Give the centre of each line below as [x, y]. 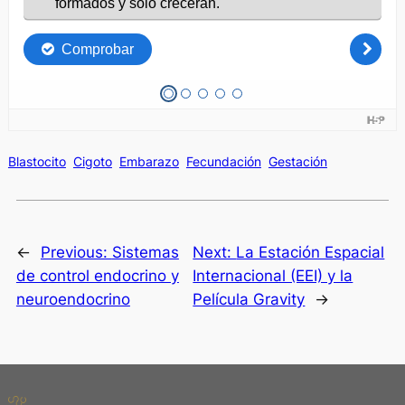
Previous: [76, 253]
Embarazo [149, 161]
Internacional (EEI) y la [273, 276]
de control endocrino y [97, 276]
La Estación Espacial [311, 253]
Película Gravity [249, 300]
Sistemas [145, 253]
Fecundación [223, 161]
